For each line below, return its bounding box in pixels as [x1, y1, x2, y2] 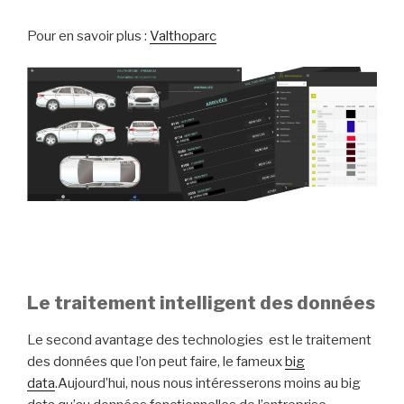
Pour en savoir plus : [27, 27, 150, 44]
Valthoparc [150, 27, 216, 44]
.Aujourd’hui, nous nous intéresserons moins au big [55, 374, 361, 391]
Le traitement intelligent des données [27, 291, 375, 314]
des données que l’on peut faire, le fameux [27, 353, 285, 370]
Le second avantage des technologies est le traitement [27, 331, 372, 348]
